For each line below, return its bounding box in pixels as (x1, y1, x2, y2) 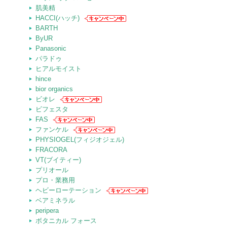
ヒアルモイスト (35, 65, 82, 72)
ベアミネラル (35, 197, 75, 204)
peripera (35, 207, 59, 214)
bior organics (35, 85, 73, 93)
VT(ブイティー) (35, 156, 81, 164)
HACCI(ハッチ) (35, 14, 80, 22)
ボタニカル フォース (35, 217, 97, 224)
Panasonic (35, 45, 66, 52)
